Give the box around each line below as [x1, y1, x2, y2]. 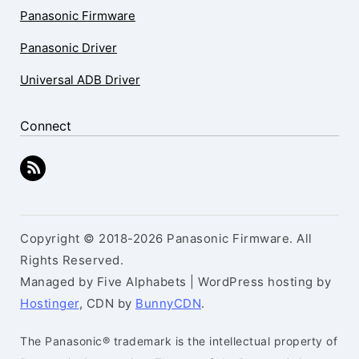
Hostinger [20, 296, 79, 311]
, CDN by [79, 296, 135, 311]
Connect [20, 118, 71, 134]
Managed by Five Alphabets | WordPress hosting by [20, 274, 331, 289]
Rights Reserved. [20, 252, 123, 268]
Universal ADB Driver [20, 72, 140, 87]
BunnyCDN [135, 296, 201, 311]
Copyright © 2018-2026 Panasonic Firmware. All [20, 231, 313, 246]
